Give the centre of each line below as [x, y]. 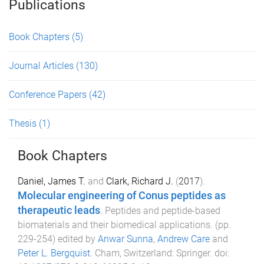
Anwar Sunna [126, 239]
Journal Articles [42, 66]
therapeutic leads [59, 210]
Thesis [24, 123]
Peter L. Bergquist [54, 253]
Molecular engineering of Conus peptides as [122, 196]
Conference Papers [49, 95]
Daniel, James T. [52, 181]
